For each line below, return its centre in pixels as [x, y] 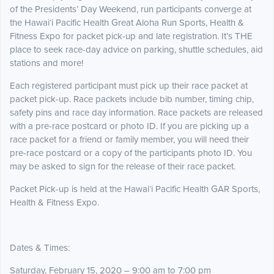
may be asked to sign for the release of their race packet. [123, 167]
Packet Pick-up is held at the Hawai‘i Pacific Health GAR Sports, [135, 189]
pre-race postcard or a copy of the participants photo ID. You [131, 153]
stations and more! [46, 63]
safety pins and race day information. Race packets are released [136, 113]
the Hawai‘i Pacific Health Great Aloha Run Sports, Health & [127, 23]
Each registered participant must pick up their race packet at [129, 86]
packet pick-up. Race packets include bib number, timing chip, [132, 99]
